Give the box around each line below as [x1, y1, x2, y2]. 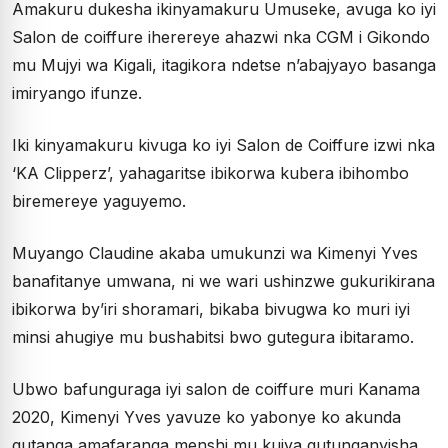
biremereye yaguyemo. [12, 191, 186, 211]
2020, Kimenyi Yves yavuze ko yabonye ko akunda [12, 407, 401, 427]
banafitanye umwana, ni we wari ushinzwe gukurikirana [12, 271, 435, 291]
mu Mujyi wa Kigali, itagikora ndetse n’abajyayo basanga [12, 55, 436, 75]
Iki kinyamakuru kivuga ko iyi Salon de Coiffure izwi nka [12, 135, 435, 155]
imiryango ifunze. [12, 83, 142, 103]
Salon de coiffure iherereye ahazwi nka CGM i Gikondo [12, 27, 430, 47]
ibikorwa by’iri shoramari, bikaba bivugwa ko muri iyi [12, 299, 410, 319]
